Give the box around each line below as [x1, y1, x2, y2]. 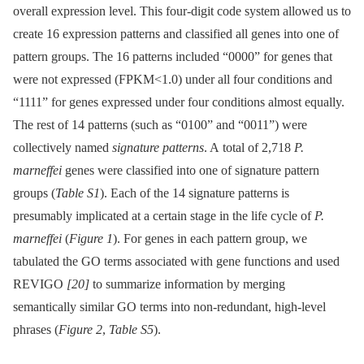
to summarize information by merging [89, 276, 285, 291]
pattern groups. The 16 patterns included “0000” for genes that [13, 49, 332, 63]
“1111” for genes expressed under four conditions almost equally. [13, 94, 344, 109]
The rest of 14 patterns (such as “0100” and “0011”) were [13, 117, 307, 132]
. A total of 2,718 [204, 140, 294, 154]
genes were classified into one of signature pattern [62, 162, 319, 177]
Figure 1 [69, 231, 113, 245]
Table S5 [109, 322, 154, 336]
